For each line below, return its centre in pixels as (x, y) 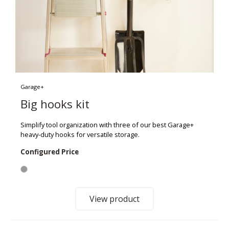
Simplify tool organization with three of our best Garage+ (107, 124)
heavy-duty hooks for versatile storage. (80, 134)
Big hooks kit (55, 104)
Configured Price (50, 152)
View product (114, 199)
